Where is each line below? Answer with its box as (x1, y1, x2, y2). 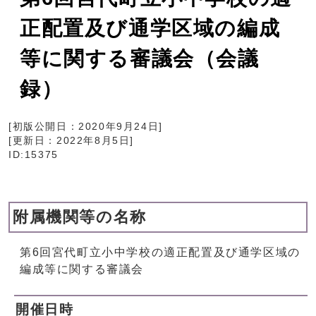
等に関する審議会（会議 (20, 47, 260, 71)
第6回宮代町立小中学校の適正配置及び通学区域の (20, 246, 300, 259)
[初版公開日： (8, 121, 79, 133)
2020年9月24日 (78, 121, 159, 133)
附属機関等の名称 (13, 208, 147, 226)
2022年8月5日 (56, 135, 130, 147)
